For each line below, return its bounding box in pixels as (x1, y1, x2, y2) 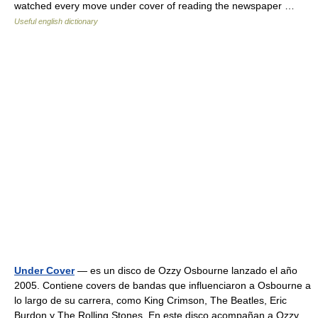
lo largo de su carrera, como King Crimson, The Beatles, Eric (14, 295, 287, 306)
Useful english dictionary (14, 17, 98, 26)
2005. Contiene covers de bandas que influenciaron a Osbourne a (14, 280, 311, 291)
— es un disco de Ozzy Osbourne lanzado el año (75, 265, 297, 276)
